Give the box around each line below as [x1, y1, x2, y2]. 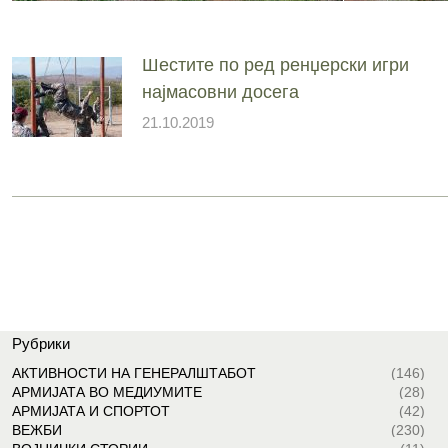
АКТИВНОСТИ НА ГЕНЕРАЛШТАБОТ [11, 365, 256, 382]
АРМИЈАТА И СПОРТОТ [11, 403, 170, 420]
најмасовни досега [141, 81, 299, 102]
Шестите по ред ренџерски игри [141, 54, 409, 75]
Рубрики [11, 335, 70, 353]
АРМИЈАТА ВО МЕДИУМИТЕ [11, 384, 202, 401]
